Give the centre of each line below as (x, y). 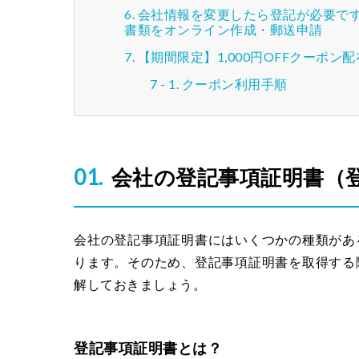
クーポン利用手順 (234, 83)
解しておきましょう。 (140, 284)
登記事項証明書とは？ (148, 347)
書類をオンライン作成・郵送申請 (224, 29)
